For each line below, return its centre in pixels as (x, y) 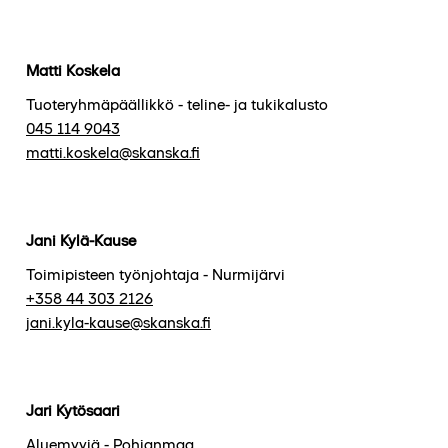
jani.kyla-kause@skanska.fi (118, 322)
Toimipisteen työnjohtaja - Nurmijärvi (155, 274)
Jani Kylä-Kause (81, 240)
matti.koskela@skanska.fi (113, 152)
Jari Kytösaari (73, 410)
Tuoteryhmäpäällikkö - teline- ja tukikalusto (177, 104)
